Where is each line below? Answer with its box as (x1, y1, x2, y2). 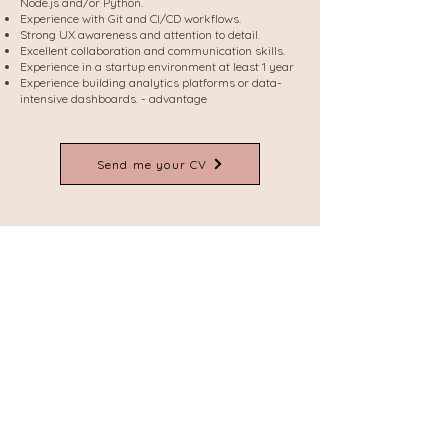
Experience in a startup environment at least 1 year (20, 59, 294, 74)
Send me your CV (96, 156, 208, 172)
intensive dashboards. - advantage (20, 91, 207, 106)
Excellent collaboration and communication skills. (20, 43, 285, 58)
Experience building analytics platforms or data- (20, 75, 282, 90)
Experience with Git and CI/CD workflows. (20, 11, 241, 26)
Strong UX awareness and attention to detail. (20, 27, 260, 42)
